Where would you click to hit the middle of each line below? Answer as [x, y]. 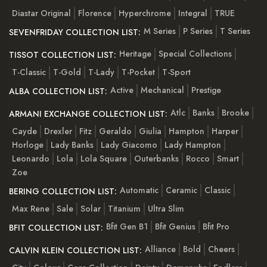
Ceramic [181, 190]
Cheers [221, 249]
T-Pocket [138, 72]
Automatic [139, 190]
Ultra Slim [166, 208]
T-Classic [29, 72]
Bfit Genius [175, 227]
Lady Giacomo [129, 145]
